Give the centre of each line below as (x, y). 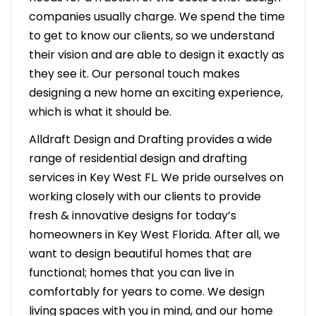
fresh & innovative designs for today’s (132, 215)
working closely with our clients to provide (145, 196)
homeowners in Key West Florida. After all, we (154, 234)
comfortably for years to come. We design (146, 291)
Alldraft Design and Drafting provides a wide (150, 139)
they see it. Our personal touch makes (134, 73)
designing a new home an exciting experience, (156, 92)
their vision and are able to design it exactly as (156, 54)
